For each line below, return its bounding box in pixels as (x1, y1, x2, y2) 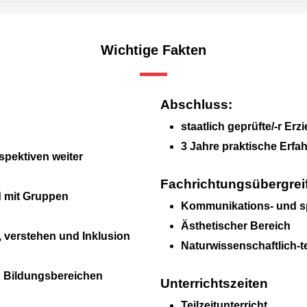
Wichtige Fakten (101, 42, 206, 58)
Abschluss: (160, 97, 232, 112)
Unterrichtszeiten (160, 275, 268, 291)
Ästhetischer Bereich (181, 219, 291, 232)
